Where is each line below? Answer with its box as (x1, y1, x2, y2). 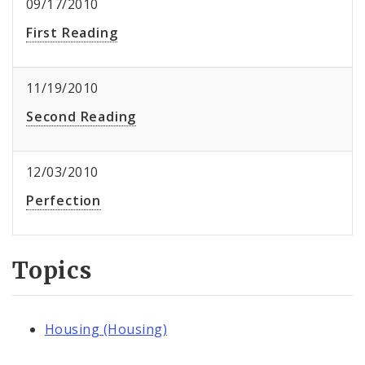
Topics (12, 256, 92, 286)
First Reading (26, 24, 118, 42)
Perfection (26, 191, 101, 210)
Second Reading (26, 108, 137, 126)
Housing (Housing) (45, 319, 168, 338)
